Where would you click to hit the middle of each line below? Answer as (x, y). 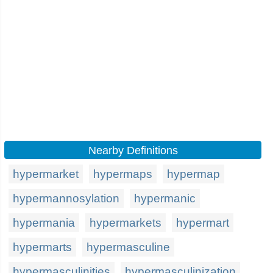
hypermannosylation (66, 198)
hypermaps (123, 174)
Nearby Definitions (133, 151)
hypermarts (42, 247)
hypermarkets (126, 223)
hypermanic (165, 198)
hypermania (44, 223)
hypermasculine (128, 247)
